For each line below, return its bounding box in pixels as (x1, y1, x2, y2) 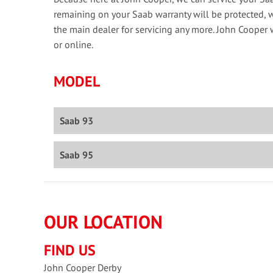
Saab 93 (60, 115, 93, 127)
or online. (54, 38, 93, 51)
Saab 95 (60, 149, 93, 161)
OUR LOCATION (44, 210, 163, 234)
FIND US (44, 241, 96, 260)
